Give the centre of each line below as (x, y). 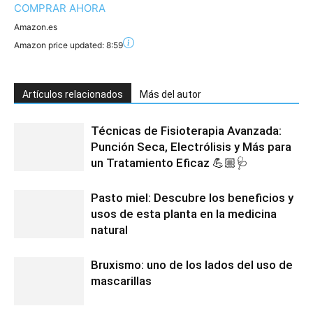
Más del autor (170, 94)
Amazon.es (36, 27)
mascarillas (121, 281)
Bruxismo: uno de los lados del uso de (192, 265)
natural (109, 230)
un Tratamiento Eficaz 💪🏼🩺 (169, 163)
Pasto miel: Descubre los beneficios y (192, 198)
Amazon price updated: (60, 45)
